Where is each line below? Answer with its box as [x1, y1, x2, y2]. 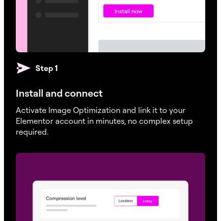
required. [16, 127, 48, 137]
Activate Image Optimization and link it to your [16, 105, 185, 115]
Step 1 [36, 63, 58, 74]
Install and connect [16, 87, 103, 100]
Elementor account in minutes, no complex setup [16, 116, 193, 126]
